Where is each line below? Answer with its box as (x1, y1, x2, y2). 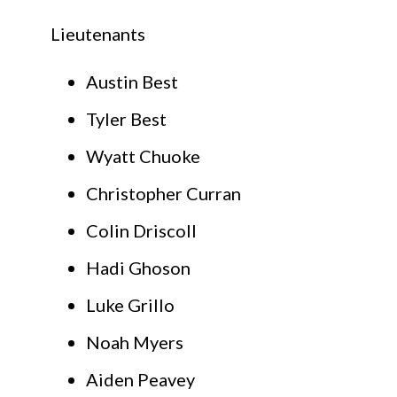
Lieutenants (51, 23, 145, 45)
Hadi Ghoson (86, 257, 191, 279)
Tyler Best (86, 108, 167, 130)
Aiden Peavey (86, 369, 195, 391)
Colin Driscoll (86, 220, 197, 242)
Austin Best (86, 71, 178, 93)
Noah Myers (86, 331, 183, 354)
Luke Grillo (86, 294, 175, 316)
